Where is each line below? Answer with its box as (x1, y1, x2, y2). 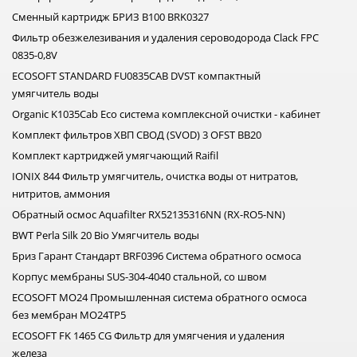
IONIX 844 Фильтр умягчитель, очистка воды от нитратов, (12, 169, 298, 184)
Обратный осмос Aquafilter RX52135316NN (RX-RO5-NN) (12, 207, 285, 222)
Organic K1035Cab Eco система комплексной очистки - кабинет (12, 107, 320, 122)
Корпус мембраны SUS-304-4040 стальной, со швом (12, 269, 267, 284)
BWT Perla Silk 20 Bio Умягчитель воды (12, 228, 199, 243)
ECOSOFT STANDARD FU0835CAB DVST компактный (12, 69, 261, 84)
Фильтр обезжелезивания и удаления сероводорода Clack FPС (12, 30, 319, 45)
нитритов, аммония (12, 186, 110, 202)
